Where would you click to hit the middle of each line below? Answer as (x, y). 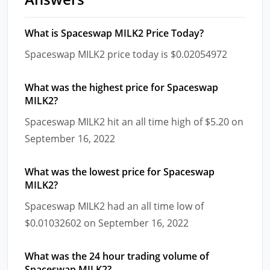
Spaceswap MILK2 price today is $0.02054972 (126, 54)
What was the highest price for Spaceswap (121, 87)
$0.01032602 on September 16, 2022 (107, 223)
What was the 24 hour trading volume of (117, 256)
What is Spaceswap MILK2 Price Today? (114, 33)
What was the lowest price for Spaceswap (120, 171)
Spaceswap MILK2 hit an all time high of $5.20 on (134, 121)
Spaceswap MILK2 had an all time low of (114, 206)
